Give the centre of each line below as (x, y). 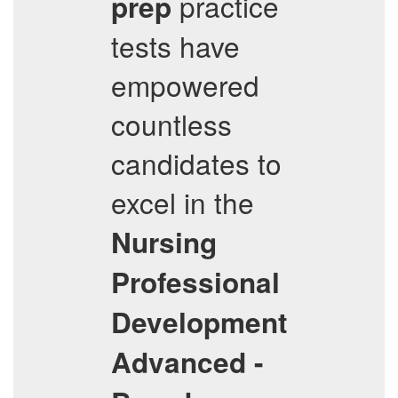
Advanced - (187, 362)
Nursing (164, 242)
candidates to (196, 163)
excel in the (183, 202)
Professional (195, 282)
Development (199, 322)
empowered (185, 85)
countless (171, 124)
